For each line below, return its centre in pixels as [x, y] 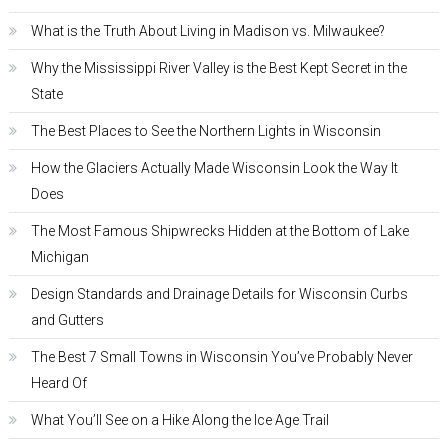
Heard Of [58, 383]
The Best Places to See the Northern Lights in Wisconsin [205, 131]
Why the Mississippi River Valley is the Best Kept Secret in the [218, 68]
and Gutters [67, 320]
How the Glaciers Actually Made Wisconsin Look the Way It [214, 168]
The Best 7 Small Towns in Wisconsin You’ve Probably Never [221, 357]
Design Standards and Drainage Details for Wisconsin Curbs [219, 294]
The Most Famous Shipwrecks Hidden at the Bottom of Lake [219, 231]
